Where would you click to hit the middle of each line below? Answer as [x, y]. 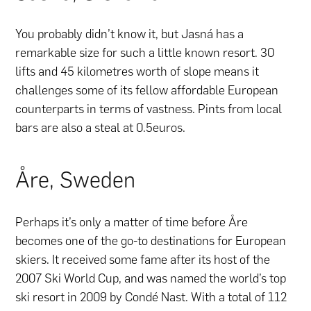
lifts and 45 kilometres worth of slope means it [137, 72]
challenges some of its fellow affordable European [147, 91]
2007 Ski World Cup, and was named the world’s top [151, 278]
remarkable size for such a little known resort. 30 [145, 53]
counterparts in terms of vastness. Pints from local [149, 109]
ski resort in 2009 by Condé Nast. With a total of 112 [151, 297]
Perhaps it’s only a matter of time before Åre [132, 222]
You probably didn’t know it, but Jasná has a [130, 34]
